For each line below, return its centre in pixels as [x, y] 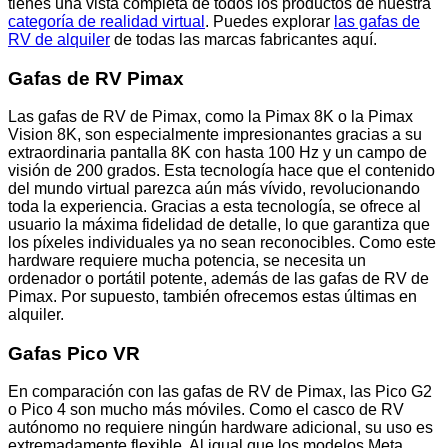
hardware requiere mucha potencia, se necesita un [187, 261]
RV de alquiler [59, 40]
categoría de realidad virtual [106, 22]
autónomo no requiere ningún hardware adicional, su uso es [220, 428]
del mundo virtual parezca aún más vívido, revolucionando [214, 189]
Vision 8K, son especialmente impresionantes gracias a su [215, 135]
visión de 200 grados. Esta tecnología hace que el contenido [221, 171]
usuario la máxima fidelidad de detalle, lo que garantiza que [219, 225]
